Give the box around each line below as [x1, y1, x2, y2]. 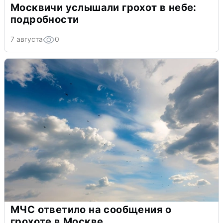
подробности [10, 13, 79, 25]
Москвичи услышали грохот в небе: [10, 1, 197, 13]
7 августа [10, 34, 43, 43]
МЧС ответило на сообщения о [10, 204, 172, 216]
